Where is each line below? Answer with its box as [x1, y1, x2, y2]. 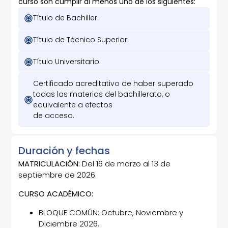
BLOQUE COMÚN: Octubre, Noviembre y [39, 207, 183, 218]
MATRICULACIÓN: [18, 158, 82, 169]
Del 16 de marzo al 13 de [82, 158, 170, 169]
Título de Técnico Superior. [33, 35, 129, 45]
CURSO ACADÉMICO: [18, 188, 93, 199]
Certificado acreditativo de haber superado [33, 78, 193, 89]
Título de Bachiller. [33, 13, 99, 23]
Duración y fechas [18, 144, 110, 158]
